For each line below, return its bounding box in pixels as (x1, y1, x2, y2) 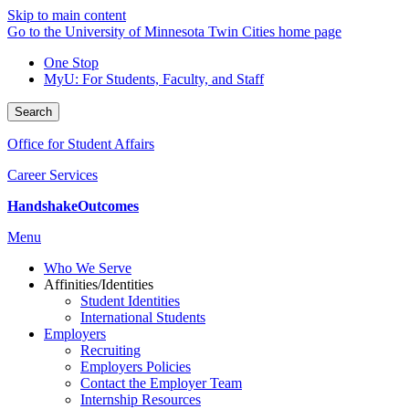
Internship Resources (80, 392, 201, 407)
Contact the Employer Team (80, 375, 242, 391)
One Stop (44, 55, 99, 70)
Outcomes (78, 198, 139, 214)
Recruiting (80, 342, 141, 358)
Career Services (7, 167, 98, 183)
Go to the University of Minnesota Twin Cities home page (7, 24, 341, 39)
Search (15, 105, 52, 119)
